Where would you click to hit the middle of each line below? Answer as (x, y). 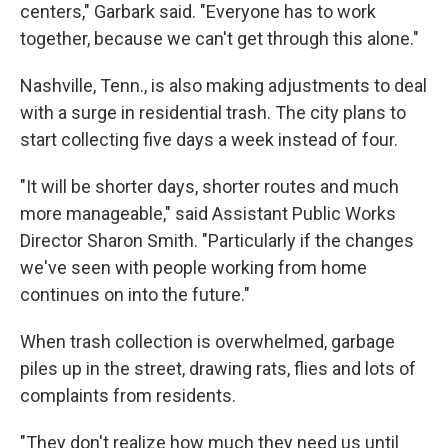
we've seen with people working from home (193, 267)
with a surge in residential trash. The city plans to (213, 112)
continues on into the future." (135, 294)
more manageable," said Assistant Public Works (208, 213)
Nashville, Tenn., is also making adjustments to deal (223, 85)
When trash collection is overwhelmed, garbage (207, 341)
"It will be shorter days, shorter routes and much (209, 186)
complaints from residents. (128, 395)
